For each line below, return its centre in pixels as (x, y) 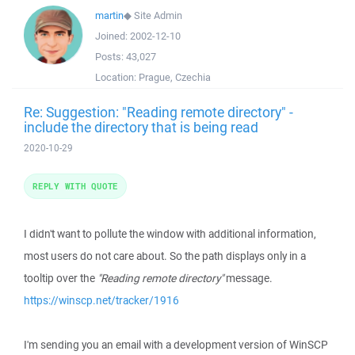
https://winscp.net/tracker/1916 (101, 300)
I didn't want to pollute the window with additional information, (170, 234)
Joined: (113, 36)
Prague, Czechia (175, 77)
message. (248, 278)
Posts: (111, 57)
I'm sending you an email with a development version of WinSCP (176, 345)
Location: (117, 77)
